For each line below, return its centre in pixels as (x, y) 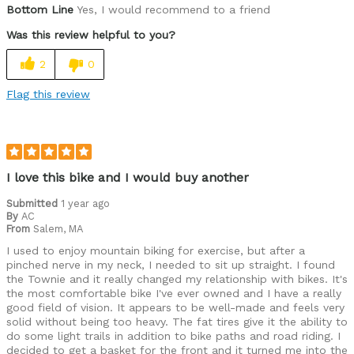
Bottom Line (40, 9)
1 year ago (85, 203)
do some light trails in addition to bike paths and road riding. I (173, 335)
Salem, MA (58, 228)
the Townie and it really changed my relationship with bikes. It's (177, 279)
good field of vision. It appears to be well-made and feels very (175, 307)
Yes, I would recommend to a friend (172, 9)
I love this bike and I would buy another (128, 177)
